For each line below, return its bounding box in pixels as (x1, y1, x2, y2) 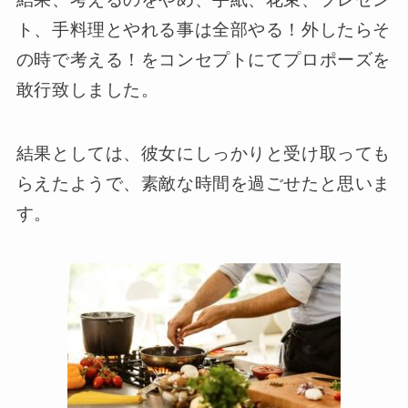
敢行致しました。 (15, 79, 159, 99)
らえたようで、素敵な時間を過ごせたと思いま (15, 174, 391, 194)
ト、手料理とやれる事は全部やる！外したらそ (15, 19, 391, 39)
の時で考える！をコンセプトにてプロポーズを (15, 49, 391, 69)
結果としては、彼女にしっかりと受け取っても (15, 144, 391, 164)
